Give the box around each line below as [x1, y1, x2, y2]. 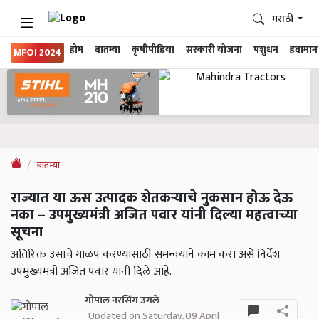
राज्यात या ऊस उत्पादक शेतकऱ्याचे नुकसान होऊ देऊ [11, 186, 293, 211]
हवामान [290, 42, 318, 58]
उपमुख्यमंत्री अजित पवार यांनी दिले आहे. [11, 262, 172, 282]
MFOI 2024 [14, 45, 61, 61]
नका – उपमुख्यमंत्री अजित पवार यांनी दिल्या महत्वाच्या [11, 203, 298, 228]
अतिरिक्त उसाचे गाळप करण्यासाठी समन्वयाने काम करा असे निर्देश [11, 245, 281, 265]
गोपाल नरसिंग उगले [84, 292, 159, 310]
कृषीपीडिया [132, 42, 174, 58]
